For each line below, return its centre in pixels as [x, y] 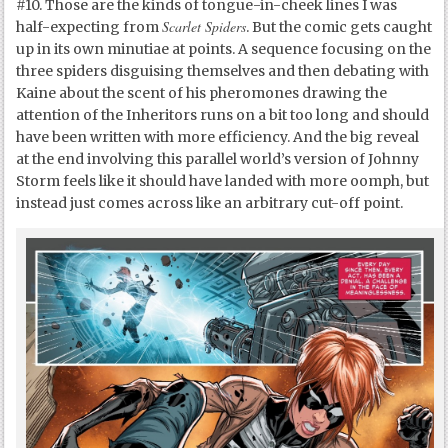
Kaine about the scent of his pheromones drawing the [202, 92]
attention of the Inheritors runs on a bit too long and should [223, 114]
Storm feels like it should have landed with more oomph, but [223, 180]
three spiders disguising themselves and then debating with [223, 70]
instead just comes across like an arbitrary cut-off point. [210, 202]
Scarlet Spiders [204, 26]
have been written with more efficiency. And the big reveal [218, 136]
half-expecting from [89, 26]
